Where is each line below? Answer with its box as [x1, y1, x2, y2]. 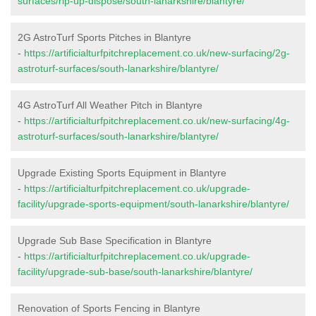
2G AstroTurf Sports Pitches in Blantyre [18, 31, 191, 43]
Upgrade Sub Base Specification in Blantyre [18, 234, 212, 246]
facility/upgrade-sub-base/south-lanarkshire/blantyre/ [18, 265, 253, 277]
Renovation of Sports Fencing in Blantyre [18, 302, 200, 314]
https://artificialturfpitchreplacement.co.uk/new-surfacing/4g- [24, 114, 290, 126]
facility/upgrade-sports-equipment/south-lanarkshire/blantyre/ [18, 197, 289, 209]
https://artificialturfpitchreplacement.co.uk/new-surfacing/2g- [24, 47, 290, 59]
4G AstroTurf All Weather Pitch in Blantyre [18, 99, 202, 111]
